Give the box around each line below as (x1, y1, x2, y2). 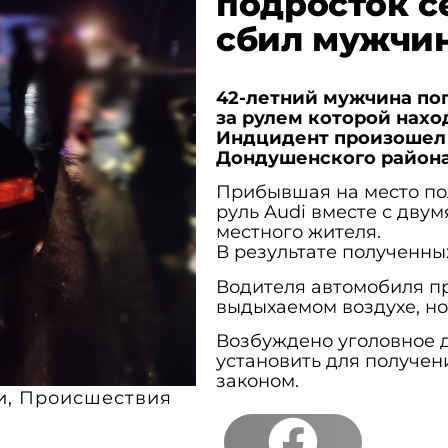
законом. (215, 370, 299, 393)
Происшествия (18, 387, 172, 410)
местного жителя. (215, 221, 381, 244)
